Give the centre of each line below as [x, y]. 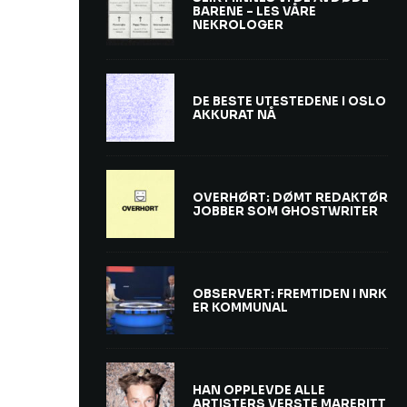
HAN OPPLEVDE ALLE [259, 390]
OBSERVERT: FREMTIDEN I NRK [290, 293]
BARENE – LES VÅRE [254, 12]
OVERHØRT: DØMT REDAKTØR [290, 197]
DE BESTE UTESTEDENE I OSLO [289, 101]
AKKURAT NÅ [234, 114]
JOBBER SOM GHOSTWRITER [285, 211]
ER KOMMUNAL [240, 307]
